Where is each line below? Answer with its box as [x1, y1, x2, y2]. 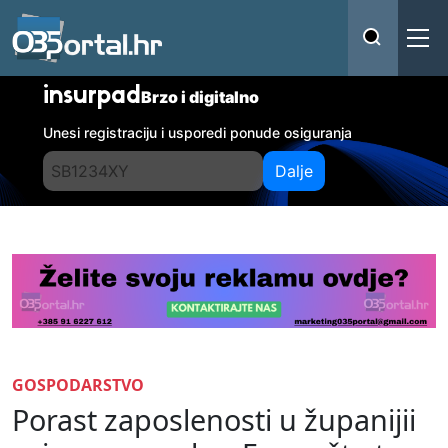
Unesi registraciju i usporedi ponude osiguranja [43, 124, 353, 141]
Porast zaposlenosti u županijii [12, 399, 416, 439]
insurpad [43, 85, 142, 109]
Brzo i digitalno [141, 87, 260, 107]
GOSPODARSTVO [12, 373, 144, 396]
